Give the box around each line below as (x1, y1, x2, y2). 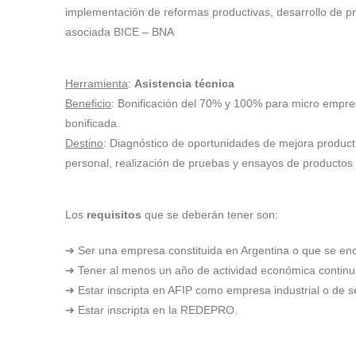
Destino (65, 136, 103, 149)
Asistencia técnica (134, 76, 234, 90)
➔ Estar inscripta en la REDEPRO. (65, 303, 238, 316)
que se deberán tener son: (141, 207, 278, 221)
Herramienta (65, 76, 128, 90)
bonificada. (65, 116, 123, 130)
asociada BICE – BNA (65, 25, 174, 38)
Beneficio (65, 96, 111, 110)
